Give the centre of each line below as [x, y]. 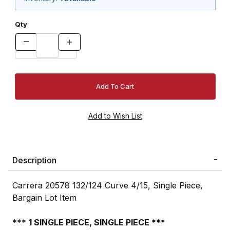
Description [34, 160]
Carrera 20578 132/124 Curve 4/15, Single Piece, [108, 186]
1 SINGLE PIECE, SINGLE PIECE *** [97, 223]
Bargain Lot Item [44, 198]
